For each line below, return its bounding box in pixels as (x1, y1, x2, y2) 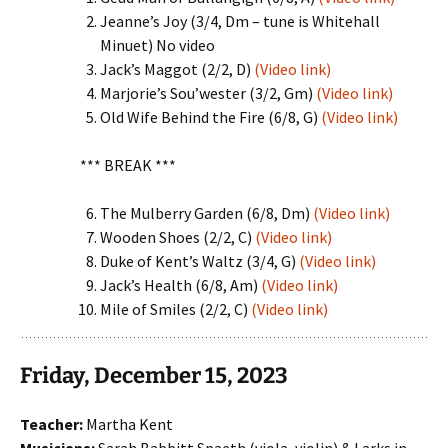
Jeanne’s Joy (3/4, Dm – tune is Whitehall (100, 11, 380, 31)
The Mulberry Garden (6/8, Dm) (100, 203, 313, 223)
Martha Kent (83, 414, 173, 434)
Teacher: (20, 414, 83, 434)
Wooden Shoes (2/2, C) (100, 227, 255, 247)
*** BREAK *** (80, 155, 176, 175)
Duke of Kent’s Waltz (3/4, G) (100, 251, 299, 271)
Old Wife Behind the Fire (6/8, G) (100, 107, 321, 127)
